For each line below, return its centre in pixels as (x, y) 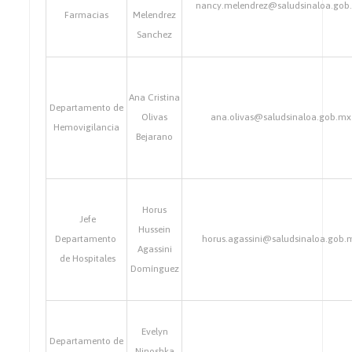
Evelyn (154, 332)
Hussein (155, 229)
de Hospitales (87, 258)
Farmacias (87, 15)
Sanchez (155, 35)
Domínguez (154, 269)
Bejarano (155, 137)
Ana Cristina (155, 97)
